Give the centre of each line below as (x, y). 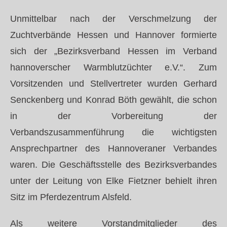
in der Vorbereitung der (113, 116)
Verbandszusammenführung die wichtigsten (113, 132)
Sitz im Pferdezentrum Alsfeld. (71, 197)
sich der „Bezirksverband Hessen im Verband (113, 51)
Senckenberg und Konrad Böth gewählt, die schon (113, 100)
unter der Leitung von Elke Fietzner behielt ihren (113, 181)
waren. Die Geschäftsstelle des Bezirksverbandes (113, 165)
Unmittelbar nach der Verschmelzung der (113, 19)
